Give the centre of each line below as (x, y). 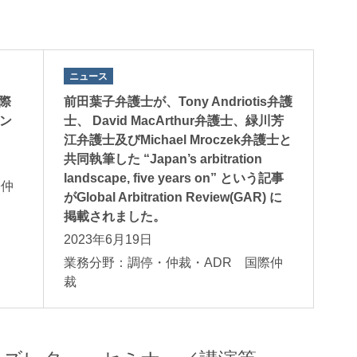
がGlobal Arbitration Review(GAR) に (173, 197)
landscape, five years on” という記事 (174, 178)
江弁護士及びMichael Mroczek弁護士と (178, 139)
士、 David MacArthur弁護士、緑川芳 (174, 120)
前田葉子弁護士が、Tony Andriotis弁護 (178, 101)
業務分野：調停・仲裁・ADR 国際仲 (174, 262)
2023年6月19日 (108, 239)
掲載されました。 (115, 216)
